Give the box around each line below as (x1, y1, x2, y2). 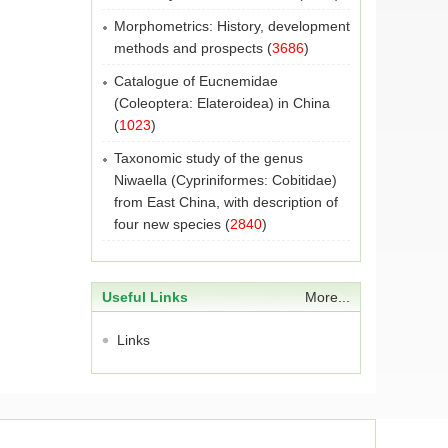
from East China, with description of (114, 194, 338, 210)
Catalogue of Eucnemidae (114, 73, 278, 89)
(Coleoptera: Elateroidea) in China (114, 95, 330, 111)
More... (305, 289, 350, 305)
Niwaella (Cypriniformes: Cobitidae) (114, 172, 337, 188)
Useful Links (102, 289, 188, 305)
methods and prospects (114, 40, 263, 56)
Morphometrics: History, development (114, 18, 350, 34)
